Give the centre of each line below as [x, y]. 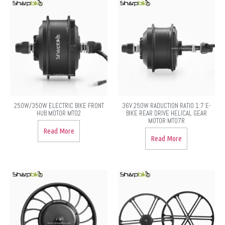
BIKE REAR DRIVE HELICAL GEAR [166, 113]
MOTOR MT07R [166, 121]
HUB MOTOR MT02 [59, 113]
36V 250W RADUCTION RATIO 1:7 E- [166, 105]
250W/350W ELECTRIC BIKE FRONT [59, 105]
